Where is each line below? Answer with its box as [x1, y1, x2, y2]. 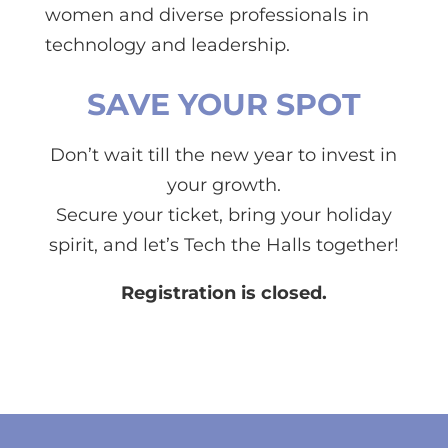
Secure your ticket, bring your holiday [55, 203, 392, 226]
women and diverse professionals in [44, 3, 369, 26]
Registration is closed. [120, 281, 327, 304]
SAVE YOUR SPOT [86, 85, 361, 123]
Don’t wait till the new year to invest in [50, 143, 398, 166]
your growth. [166, 173, 281, 196]
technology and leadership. [44, 33, 290, 56]
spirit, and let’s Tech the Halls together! [48, 233, 399, 256]
